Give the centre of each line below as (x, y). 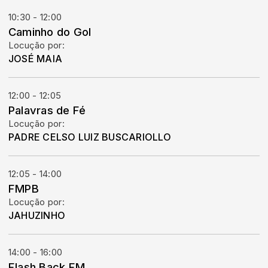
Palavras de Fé (47, 110)
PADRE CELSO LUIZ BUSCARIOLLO (90, 137)
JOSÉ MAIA (36, 59)
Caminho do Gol (50, 32)
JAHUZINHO (37, 215)
